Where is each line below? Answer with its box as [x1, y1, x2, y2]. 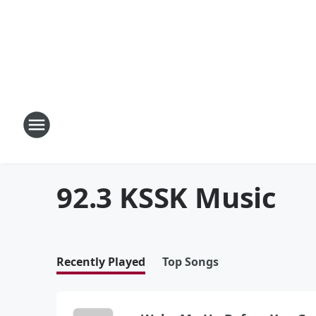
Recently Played [56, 254, 145, 269]
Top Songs [162, 254, 219, 269]
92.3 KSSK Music [56, 178, 276, 217]
